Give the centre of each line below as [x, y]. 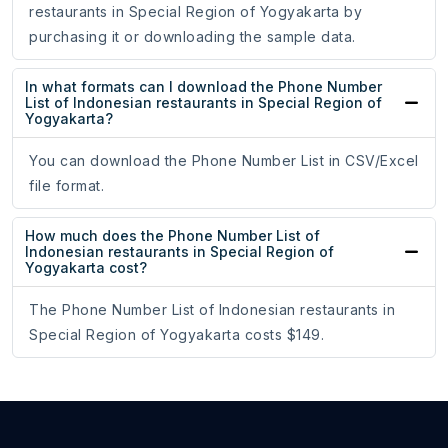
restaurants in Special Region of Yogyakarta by [195, 12]
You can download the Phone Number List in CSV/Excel [224, 161]
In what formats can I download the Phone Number [203, 87]
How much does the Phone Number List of [172, 236]
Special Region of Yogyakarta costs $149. [176, 335]
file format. [66, 186]
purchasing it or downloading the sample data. [192, 37]
